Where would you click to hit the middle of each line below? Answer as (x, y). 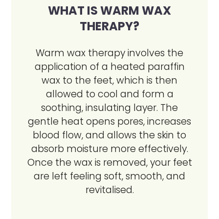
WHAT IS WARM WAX (109, 11)
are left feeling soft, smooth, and (109, 176)
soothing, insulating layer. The (109, 108)
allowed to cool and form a (109, 94)
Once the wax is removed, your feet (109, 163)
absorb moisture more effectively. (109, 149)
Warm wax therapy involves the (109, 53)
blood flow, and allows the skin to (109, 135)
